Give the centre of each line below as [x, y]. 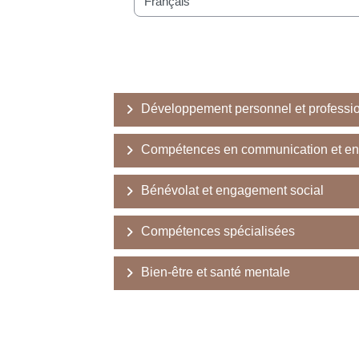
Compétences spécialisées [218, 231]
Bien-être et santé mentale [216, 272]
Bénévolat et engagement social [232, 190]
